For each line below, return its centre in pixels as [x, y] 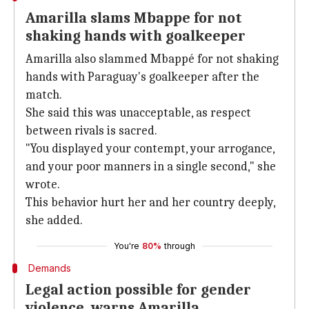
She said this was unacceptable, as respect [138, 113]
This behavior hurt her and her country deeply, [150, 202]
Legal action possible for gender [138, 290]
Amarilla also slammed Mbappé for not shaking [152, 59]
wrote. [43, 185]
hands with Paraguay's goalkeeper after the [142, 77]
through [180, 246]
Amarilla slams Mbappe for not [134, 18]
